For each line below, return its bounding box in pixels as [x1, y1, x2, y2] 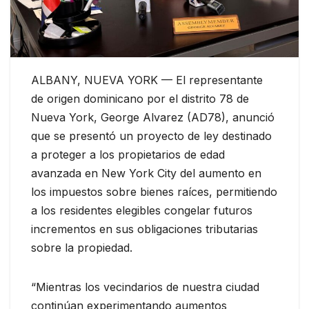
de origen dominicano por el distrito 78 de [31, 91, 249, 106]
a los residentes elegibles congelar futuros [31, 203, 252, 217]
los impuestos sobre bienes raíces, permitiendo [31, 184, 277, 199]
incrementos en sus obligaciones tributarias [31, 221, 258, 236]
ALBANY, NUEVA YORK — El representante [31, 72, 263, 87]
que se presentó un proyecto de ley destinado [31, 128, 272, 143]
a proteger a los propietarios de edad [31, 147, 225, 161]
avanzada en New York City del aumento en [31, 166, 261, 180]
